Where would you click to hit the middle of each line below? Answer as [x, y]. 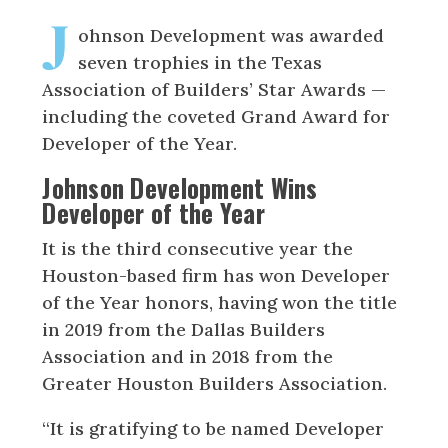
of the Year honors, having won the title [220, 302]
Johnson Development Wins [180, 187]
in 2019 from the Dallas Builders [184, 329]
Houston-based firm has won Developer [216, 275]
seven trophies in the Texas [200, 62]
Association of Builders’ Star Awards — [214, 89]
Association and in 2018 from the [188, 356]
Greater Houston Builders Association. [215, 383]
